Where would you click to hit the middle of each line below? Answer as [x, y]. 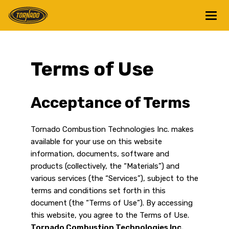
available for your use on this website [96, 141]
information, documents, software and [100, 154]
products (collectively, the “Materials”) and [105, 166]
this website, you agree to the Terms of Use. [110, 215]
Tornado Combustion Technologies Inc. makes [112, 129]
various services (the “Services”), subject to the [114, 178]
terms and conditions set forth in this [98, 190]
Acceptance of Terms [110, 103]
